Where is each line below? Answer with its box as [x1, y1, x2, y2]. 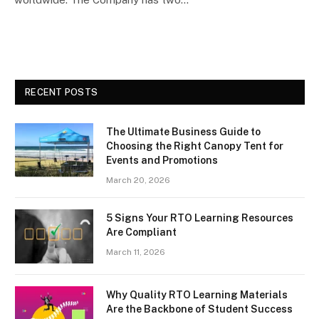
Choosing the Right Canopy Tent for [106, 140, 283, 152]
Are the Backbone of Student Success [106, 303, 293, 315]
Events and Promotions [106, 155, 218, 166]
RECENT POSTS [25, 87, 98, 98]
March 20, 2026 [106, 175, 170, 185]
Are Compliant [106, 226, 177, 238]
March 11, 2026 [106, 247, 165, 257]
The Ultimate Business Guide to [106, 126, 261, 137]
